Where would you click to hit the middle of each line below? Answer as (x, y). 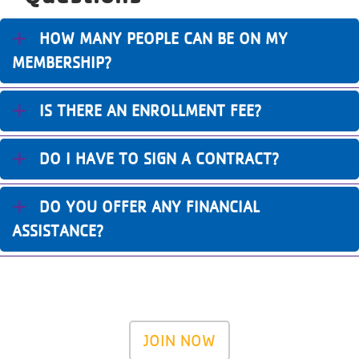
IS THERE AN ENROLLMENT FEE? (151, 110)
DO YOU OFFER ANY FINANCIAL (149, 206)
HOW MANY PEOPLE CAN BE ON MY (163, 38)
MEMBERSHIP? (62, 62)
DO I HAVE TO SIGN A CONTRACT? (159, 158)
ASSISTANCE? (58, 230)
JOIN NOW (179, 340)
